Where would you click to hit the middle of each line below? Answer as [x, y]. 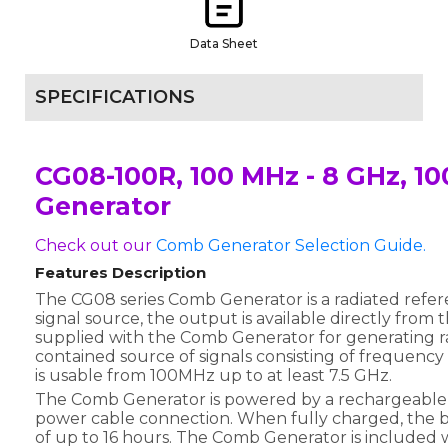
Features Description [120, 272]
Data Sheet [224, 43]
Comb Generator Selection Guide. [291, 245]
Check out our [95, 245]
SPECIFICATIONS [115, 96]
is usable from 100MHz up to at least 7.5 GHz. [213, 375]
